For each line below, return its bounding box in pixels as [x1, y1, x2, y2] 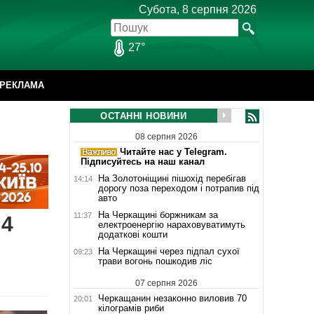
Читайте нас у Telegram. [116, 146, 227, 157]
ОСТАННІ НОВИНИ [100, 111, 186, 121]
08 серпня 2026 [135, 131, 198, 142]
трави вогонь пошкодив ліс [97, 255, 212, 266]
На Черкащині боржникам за [97, 209, 218, 220]
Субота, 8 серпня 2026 [139, 4, 257, 15]
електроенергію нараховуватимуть [97, 219, 245, 230]
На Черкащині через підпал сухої [97, 245, 240, 257]
